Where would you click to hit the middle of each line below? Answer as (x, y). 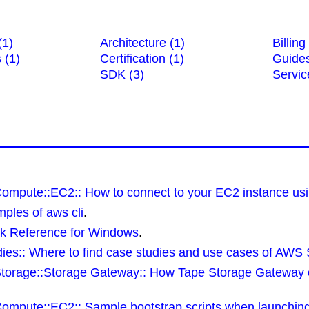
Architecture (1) (142, 43)
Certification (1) (142, 59)
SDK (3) (122, 74)
